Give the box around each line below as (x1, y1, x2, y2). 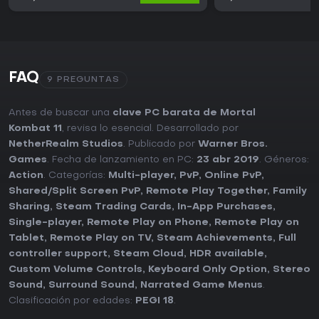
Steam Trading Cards (56, 202, 172, 212)
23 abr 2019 (197, 155, 259, 165)
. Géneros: (259, 155, 309, 165)
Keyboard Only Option (148, 265, 267, 275)
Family (273, 187, 307, 197)
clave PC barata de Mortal (113, 108, 256, 118)
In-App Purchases (177, 202, 273, 212)
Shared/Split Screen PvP (9, 187, 140, 197)
